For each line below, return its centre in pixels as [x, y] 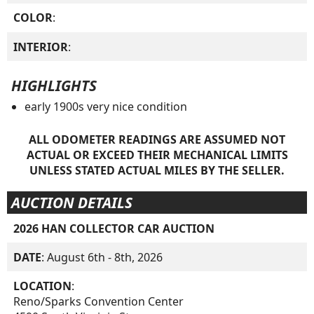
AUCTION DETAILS [71, 202]
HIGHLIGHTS [54, 86]
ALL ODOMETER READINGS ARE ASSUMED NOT [157, 139]
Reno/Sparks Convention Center [99, 301]
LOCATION [43, 286]
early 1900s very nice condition [105, 107]
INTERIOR [41, 47]
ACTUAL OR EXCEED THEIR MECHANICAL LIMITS [157, 155]
